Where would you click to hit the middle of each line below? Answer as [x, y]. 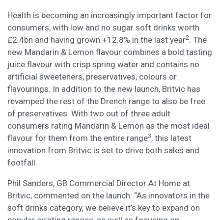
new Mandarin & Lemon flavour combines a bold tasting [110, 52]
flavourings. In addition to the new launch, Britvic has [104, 89]
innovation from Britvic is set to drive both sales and [103, 150]
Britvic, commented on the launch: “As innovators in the [109, 195]
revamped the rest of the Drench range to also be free [106, 101]
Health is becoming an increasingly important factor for [110, 15]
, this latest [171, 138]
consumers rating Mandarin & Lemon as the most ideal [109, 126]
